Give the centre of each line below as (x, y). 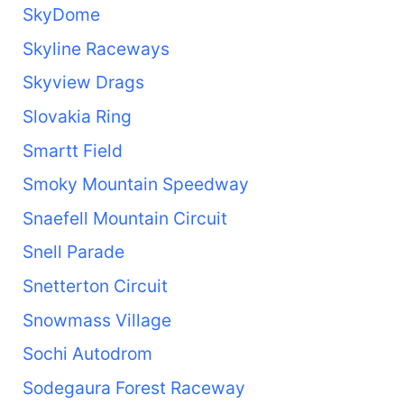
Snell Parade (73, 252)
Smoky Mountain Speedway (135, 184)
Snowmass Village (96, 320)
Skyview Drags (83, 83)
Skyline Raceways (96, 48)
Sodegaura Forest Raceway (133, 387)
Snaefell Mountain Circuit (124, 218)
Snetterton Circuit (95, 286)
